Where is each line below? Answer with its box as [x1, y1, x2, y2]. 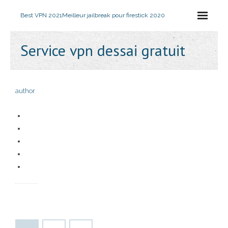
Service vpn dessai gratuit [20, 40, 185, 60]
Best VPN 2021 [20, 12, 62, 19]
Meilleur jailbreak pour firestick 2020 [62, 12, 165, 19]
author [15, 87, 35, 95]
